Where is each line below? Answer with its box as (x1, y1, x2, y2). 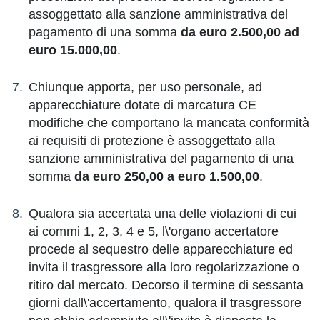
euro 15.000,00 (29, 43, 117, 57)
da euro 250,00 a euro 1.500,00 (74, 169, 259, 184)
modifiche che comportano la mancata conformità (29, 116, 309, 130)
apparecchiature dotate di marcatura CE (29, 98, 256, 112)
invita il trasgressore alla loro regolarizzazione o (29, 260, 299, 274)
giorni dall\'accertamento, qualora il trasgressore (29, 296, 301, 310)
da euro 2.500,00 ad (181, 25, 299, 39)
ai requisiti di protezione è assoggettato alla (29, 134, 275, 148)
